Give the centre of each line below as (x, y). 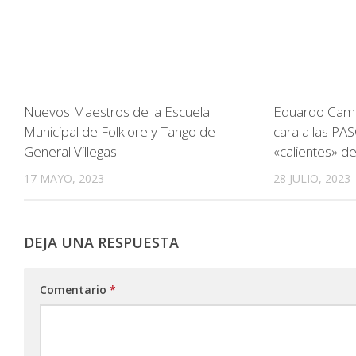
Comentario (75, 290)
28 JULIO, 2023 (312, 179)
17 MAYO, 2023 (64, 179)
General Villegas (70, 152)
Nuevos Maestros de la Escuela (117, 112)
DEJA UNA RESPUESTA (101, 243)
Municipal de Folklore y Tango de (120, 132)
